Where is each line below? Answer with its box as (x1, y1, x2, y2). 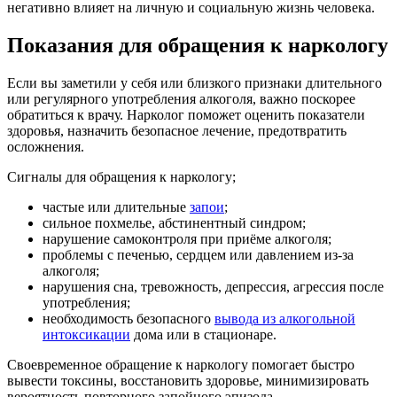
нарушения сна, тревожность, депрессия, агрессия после (43, 279, 384, 295)
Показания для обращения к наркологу (7, 34, 388, 58)
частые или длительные (43, 199, 190, 215)
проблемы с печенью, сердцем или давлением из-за (43, 247, 354, 263)
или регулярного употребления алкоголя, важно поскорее (7, 91, 355, 107)
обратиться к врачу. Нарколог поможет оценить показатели (7, 107, 365, 123)
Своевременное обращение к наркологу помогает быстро (7, 357, 354, 373)
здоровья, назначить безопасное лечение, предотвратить (7, 123, 346, 139)
